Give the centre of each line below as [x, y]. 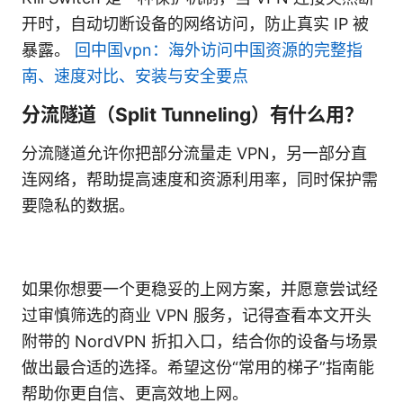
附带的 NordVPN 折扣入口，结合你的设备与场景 [200, 342]
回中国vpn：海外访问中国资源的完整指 [219, 50]
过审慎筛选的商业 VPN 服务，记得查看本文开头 [197, 316]
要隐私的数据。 [78, 206]
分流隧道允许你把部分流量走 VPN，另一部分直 [194, 154]
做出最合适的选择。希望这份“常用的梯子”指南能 [198, 368]
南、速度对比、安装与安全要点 [135, 76]
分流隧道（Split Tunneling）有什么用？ [193, 115]
